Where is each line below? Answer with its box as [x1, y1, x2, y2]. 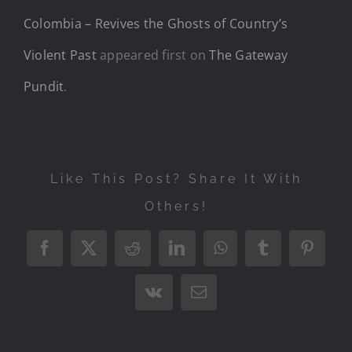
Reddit [131, 246, 176, 263]
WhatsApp [218, 246, 288, 263]
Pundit [24, 77, 64, 95]
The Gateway [209, 46, 288, 64]
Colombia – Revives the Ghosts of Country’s [24, 14, 288, 32]
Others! [144, 198, 208, 214]
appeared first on [96, 46, 210, 64]
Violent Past [24, 46, 97, 64]
